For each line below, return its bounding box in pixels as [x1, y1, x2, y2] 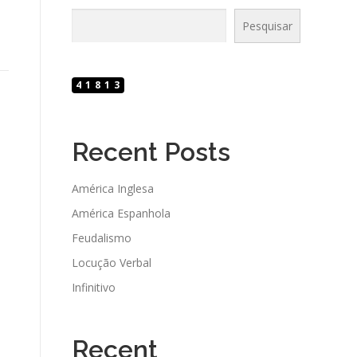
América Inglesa [72, 181, 154, 196]
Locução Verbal [72, 255, 151, 270]
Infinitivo [72, 280, 116, 295]
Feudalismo [72, 230, 131, 245]
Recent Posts [72, 137, 230, 167]
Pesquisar [241, 18, 292, 33]
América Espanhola [72, 206, 171, 221]
